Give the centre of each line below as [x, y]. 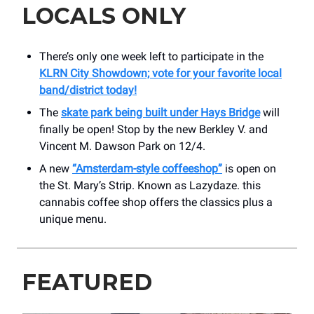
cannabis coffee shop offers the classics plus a [156, 203]
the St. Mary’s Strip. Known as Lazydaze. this [150, 186]
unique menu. [73, 219]
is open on [249, 169]
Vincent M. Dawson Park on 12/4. [122, 146]
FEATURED [87, 282]
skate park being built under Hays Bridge [161, 113]
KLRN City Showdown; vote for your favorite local [161, 74]
